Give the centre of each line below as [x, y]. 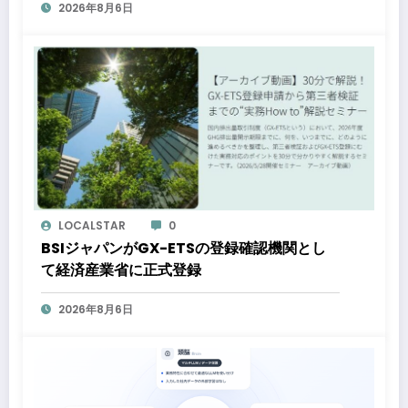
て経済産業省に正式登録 [121, 270]
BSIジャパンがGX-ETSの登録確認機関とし [184, 249]
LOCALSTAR [92, 226]
